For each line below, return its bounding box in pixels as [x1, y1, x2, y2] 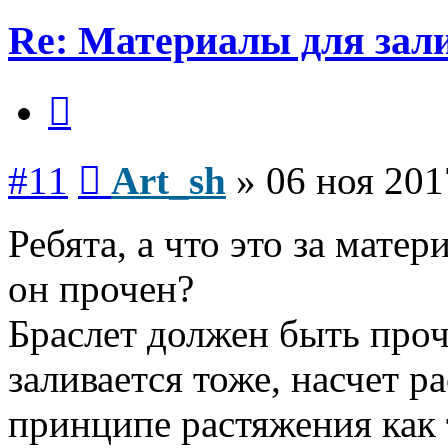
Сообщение [100, 150, 179, 168]
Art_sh [111, 158, 226, 202]
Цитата [70, 81, 119, 99]
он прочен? [8, 266, 194, 310]
